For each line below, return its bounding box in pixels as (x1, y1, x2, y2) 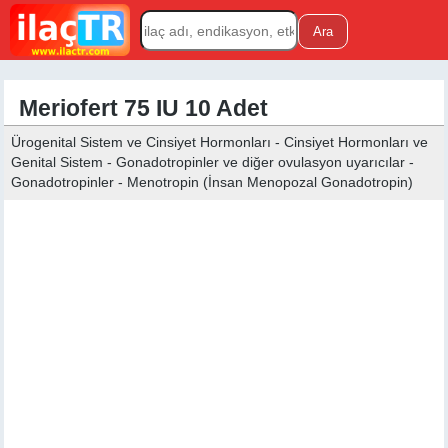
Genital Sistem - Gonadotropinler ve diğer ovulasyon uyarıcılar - (11, 155, 415, 170)
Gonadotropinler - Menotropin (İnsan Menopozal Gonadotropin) (11, 175, 414, 190)
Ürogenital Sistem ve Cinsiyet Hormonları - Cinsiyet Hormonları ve (11, 135, 429, 150)
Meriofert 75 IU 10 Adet (19, 96, 269, 121)
